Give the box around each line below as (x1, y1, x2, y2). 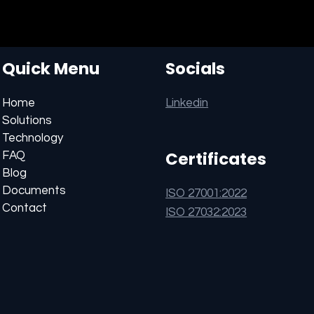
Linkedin (165, 97, 209, 110)
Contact (1, 202, 47, 215)
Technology (1, 132, 63, 145)
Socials (165, 57, 226, 81)
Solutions (1, 114, 52, 128)
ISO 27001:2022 (165, 187, 247, 200)
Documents (1, 184, 66, 198)
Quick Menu (1, 57, 100, 81)
